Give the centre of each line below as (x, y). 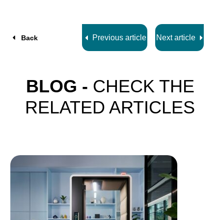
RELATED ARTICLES (110, 107)
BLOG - (57, 86)
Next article (176, 37)
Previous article (119, 37)
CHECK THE (141, 86)
